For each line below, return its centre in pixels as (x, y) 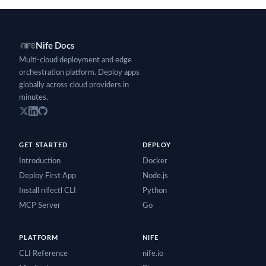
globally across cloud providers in (74, 85)
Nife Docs (55, 46)
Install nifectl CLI (47, 191)
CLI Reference (43, 254)
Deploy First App (47, 176)
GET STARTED (43, 145)
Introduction (40, 161)
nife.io (153, 254)
